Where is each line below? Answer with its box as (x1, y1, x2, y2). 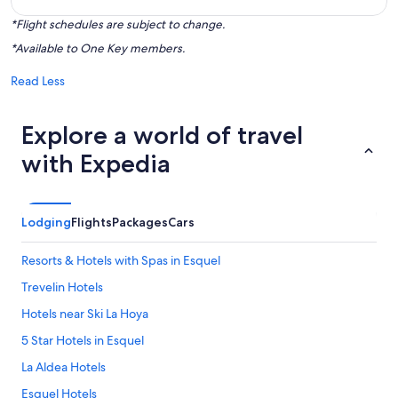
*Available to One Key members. (11, 41, 185, 56)
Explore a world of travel (21, 120, 303, 150)
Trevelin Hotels (21, 279, 103, 295)
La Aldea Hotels (21, 359, 106, 375)
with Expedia (21, 148, 171, 179)
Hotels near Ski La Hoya (21, 306, 148, 322)
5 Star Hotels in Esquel (21, 332, 144, 348)
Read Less (11, 73, 65, 89)
